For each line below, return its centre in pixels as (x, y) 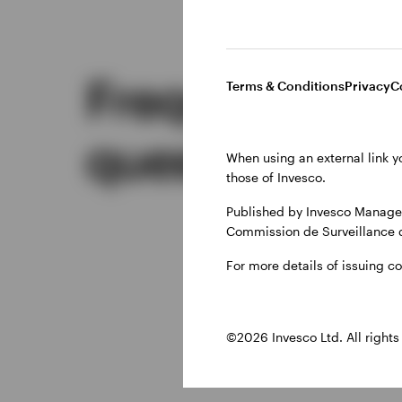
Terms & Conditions (285, 85)
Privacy (367, 85)
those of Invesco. (276, 177)
